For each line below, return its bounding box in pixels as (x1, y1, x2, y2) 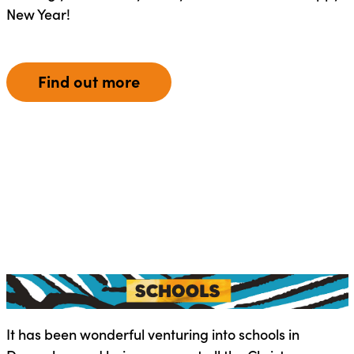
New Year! (6, 3, 70, 24)
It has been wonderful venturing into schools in (6, 323, 299, 344)
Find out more (37, 70, 140, 92)
